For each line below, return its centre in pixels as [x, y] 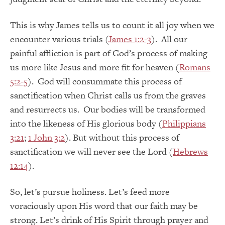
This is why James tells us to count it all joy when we [112, 25]
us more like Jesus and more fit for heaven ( [95, 67]
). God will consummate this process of [105, 81]
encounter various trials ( [59, 39]
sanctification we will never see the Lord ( [91, 151]
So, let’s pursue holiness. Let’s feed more [90, 191]
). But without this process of [122, 137]
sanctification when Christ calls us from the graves [108, 95]
